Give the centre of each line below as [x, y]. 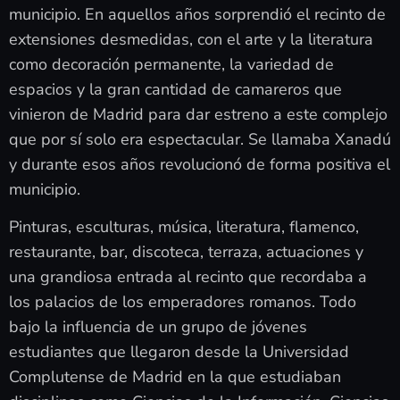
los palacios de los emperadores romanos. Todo [183, 302]
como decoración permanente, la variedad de [171, 64]
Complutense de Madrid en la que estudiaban [175, 377]
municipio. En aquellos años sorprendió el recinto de [197, 14]
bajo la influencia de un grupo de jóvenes [158, 327]
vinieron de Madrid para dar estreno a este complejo [198, 114]
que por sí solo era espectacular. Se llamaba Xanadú [200, 139]
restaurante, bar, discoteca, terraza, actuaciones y [186, 252]
